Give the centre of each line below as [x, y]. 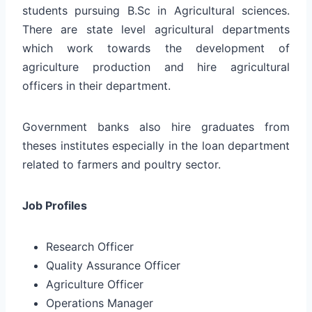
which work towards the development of [156, 48]
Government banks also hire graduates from [156, 126]
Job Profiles [55, 205]
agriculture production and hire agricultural [156, 67]
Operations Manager [100, 303]
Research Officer [90, 246]
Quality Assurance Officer [113, 265]
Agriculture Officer [95, 284]
